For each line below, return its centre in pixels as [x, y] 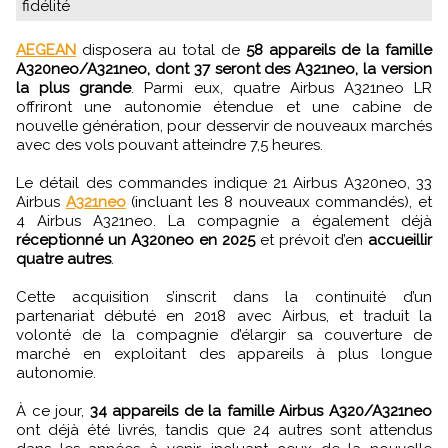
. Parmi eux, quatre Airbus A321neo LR [281, 87]
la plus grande [74, 87]
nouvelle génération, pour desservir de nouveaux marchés [224, 125]
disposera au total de [161, 49]
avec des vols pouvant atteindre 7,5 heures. [169, 144]
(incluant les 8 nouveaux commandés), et [279, 201]
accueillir [400, 239]
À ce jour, [53, 410]
